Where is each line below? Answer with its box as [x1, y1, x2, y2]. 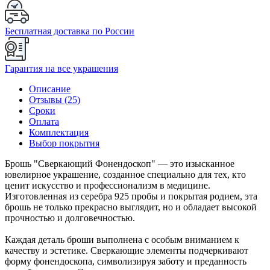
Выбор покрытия [29, 137, 99, 148]
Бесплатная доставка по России [5, 25, 134, 36]
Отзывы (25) [29, 94, 80, 105]
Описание [29, 83, 71, 94]
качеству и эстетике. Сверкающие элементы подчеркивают [5, 245, 248, 256]
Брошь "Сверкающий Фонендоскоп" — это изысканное [5, 158, 234, 169]
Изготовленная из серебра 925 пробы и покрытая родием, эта [5, 190, 257, 201]
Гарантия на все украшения [5, 63, 118, 74]
